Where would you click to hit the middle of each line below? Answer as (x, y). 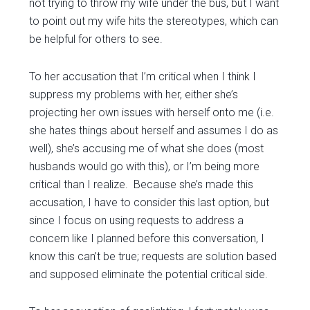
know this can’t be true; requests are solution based (153, 256)
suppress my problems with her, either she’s (134, 94)
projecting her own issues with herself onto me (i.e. (152, 112)
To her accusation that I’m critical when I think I (143, 76)
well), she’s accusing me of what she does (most (147, 148)
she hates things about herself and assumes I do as (154, 130)
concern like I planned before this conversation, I (147, 238)
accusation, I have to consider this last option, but (149, 202)
